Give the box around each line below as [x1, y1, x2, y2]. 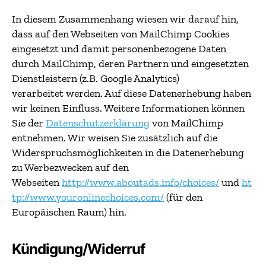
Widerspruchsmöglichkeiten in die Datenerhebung [12, 145, 244, 159]
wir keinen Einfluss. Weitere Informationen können [12, 101, 245, 115]
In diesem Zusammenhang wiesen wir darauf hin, [12, 12, 239, 26]
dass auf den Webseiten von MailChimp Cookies [12, 27, 230, 40]
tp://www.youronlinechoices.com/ [12, 190, 164, 204]
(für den [164, 190, 202, 204]
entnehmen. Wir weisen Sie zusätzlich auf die [12, 131, 217, 144]
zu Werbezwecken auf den [12, 160, 129, 174]
